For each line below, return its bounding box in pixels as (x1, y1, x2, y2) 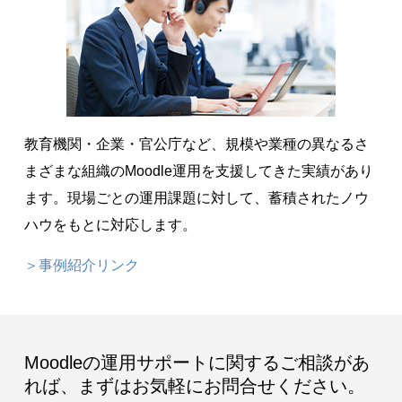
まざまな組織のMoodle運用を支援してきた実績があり (23, 163, 373, 179)
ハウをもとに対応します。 (23, 217, 197, 233)
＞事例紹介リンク (23, 258, 139, 274)
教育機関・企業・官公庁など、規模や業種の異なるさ (23, 136, 369, 153)
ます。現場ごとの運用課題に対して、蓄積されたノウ (23, 190, 369, 206)
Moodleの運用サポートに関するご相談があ (23, 353, 370, 373)
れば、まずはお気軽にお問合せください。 (23, 376, 365, 397)
